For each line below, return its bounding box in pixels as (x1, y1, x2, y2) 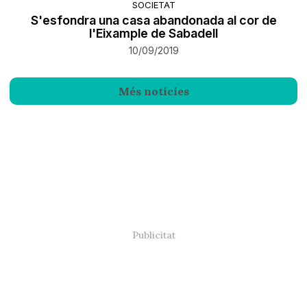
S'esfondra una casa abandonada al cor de (30, 13, 277, 28)
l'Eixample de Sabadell (89, 26, 218, 41)
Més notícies (118, 84, 189, 99)
